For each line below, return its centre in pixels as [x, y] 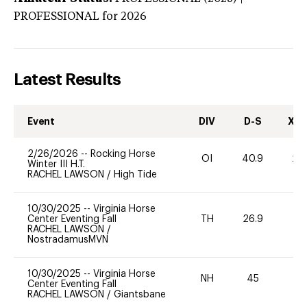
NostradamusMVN [68, 240]
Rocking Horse [123, 154]
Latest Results [67, 79]
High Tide [135, 174]
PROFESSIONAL [57, 17]
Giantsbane [140, 294]
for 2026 [123, 17]
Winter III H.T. [56, 164]
